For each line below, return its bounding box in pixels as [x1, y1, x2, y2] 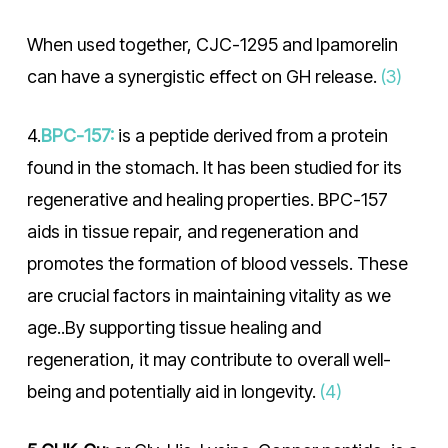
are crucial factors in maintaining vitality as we [26, 285, 391, 306]
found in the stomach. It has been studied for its [26, 157, 402, 178]
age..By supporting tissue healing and [26, 317, 321, 338]
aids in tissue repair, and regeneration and [26, 221, 358, 242]
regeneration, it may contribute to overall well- [26, 349, 391, 370]
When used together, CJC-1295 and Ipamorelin [26, 34, 398, 55]
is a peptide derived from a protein [117, 125, 388, 146]
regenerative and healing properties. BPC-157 [26, 189, 388, 210]
